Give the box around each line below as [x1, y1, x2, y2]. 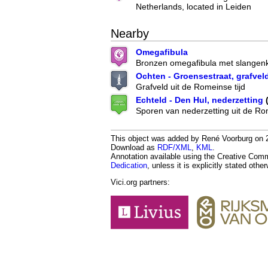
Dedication [111, 161, 147, 170]
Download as [111, 143, 157, 153]
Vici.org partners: [111, 178, 170, 187]
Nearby [111, 27, 149, 41]
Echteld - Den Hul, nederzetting [136, 95, 263, 105]
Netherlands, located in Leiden [136, 2, 251, 12]
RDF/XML [157, 143, 191, 153]
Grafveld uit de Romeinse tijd [136, 82, 245, 92]
